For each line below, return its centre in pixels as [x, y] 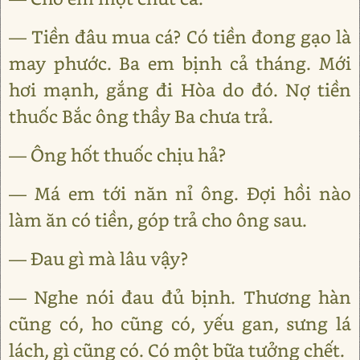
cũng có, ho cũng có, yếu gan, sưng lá [180, 323]
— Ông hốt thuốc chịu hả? [117, 155]
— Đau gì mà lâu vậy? [98, 258]
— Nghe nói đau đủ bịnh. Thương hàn [180, 297]
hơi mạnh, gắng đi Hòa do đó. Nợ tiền [180, 90]
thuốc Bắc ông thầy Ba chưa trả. [141, 116]
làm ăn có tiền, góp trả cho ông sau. [158, 220]
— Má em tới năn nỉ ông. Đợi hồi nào [180, 193]
